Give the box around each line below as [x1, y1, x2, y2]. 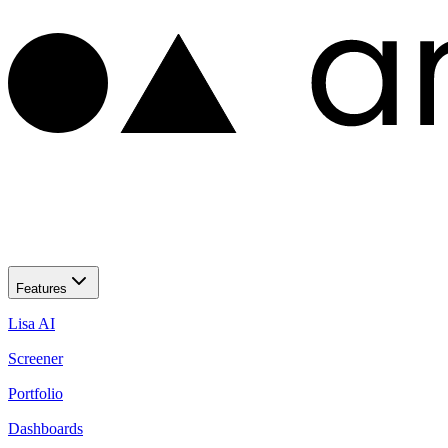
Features [16, 281, 67, 296]
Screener [8, 350, 63, 367]
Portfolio [8, 385, 63, 402]
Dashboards [8, 420, 83, 437]
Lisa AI [8, 315, 55, 332]
